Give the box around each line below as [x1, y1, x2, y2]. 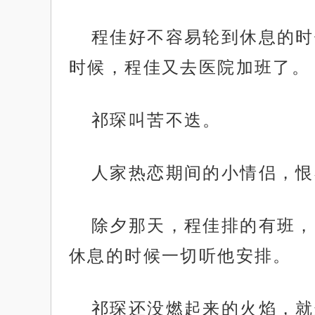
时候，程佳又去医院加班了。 [69, 58, 311, 77]
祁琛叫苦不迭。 [91, 110, 221, 130]
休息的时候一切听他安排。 [69, 246, 292, 266]
